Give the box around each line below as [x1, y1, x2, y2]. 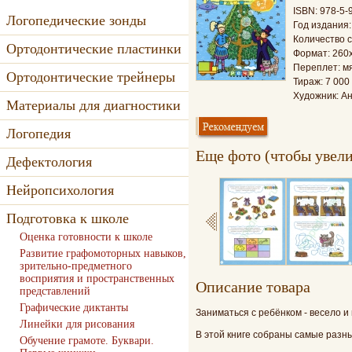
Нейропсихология [6, 182, 114, 198]
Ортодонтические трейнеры [6, 69, 175, 85]
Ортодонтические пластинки [6, 41, 181, 57]
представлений [20, 285, 90, 297]
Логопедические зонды [6, 13, 146, 28]
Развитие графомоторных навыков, [20, 247, 186, 259]
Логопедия [6, 126, 71, 141]
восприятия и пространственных [20, 273, 174, 284]
